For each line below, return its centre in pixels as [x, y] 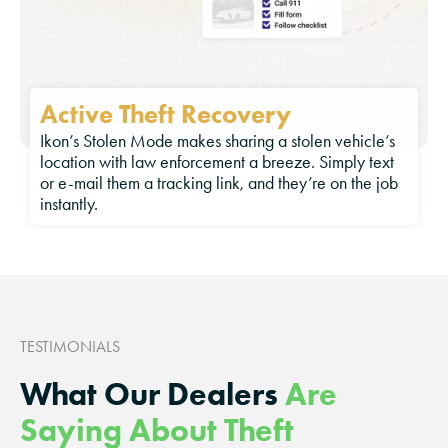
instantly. [69, 204]
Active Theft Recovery [165, 114]
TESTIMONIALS [70, 347]
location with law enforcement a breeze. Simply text [217, 162]
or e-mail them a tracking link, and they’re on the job [219, 183]
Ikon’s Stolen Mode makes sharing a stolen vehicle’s [217, 141]
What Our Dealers [152, 394]
